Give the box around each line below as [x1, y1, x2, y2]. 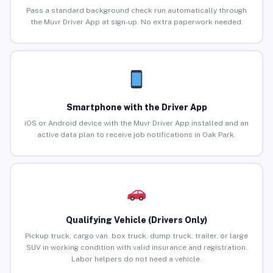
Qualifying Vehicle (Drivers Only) [66, 215, 207, 225]
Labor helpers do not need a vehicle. [71, 255, 202, 264]
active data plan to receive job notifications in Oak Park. [37, 130, 236, 140]
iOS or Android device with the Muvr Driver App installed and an [24, 119, 249, 128]
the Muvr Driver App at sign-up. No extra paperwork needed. [30, 18, 243, 27]
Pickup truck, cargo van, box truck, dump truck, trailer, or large [25, 232, 248, 241]
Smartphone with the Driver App [66, 102, 207, 113]
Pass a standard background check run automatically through [26, 6, 247, 15]
